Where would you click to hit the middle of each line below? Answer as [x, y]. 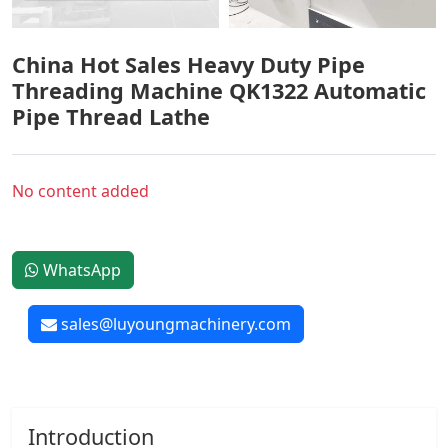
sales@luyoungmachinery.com [174, 323]
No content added [80, 190]
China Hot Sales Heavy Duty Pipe [188, 64]
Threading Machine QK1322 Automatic [219, 90]
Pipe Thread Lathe [111, 116]
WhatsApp [80, 269]
